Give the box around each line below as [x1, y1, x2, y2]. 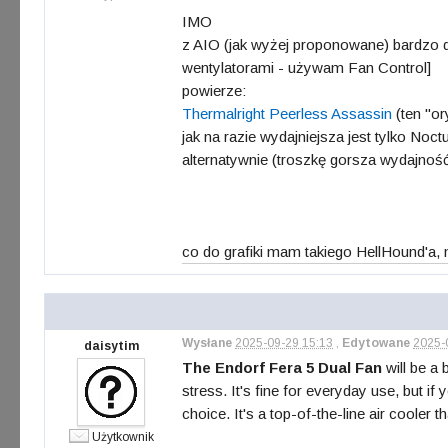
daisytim [83, 339, 139, 353]
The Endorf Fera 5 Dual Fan [182, 359, 382, 376]
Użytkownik [91, 430, 154, 444]
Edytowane [342, 336, 410, 350]
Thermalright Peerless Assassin [182, 105, 392, 122]
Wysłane [182, 336, 232, 350]
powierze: [182, 82, 246, 99]
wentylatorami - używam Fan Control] [182, 59, 431, 76]
